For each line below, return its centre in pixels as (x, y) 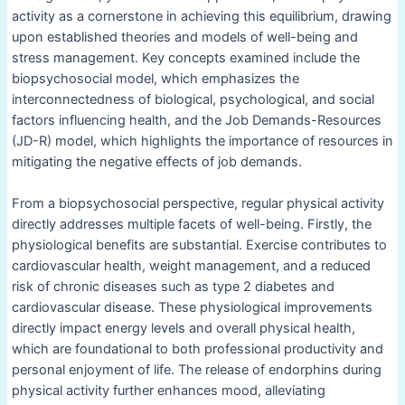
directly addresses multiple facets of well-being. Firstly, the (191, 225)
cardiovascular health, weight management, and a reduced (191, 266)
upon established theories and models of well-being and (184, 37)
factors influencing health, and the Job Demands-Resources (196, 120)
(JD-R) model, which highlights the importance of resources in (202, 141)
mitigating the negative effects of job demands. (156, 161)
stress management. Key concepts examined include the (185, 57)
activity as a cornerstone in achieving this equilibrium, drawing (201, 16)
